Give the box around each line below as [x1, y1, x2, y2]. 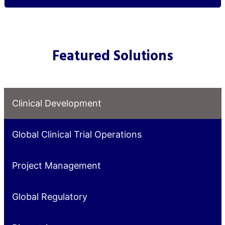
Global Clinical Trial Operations [12, 129, 142, 140]
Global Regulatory [12, 191, 87, 202]
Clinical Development [12, 98, 101, 109]
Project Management [12, 160, 101, 171]
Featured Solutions [52, 45, 173, 68]
